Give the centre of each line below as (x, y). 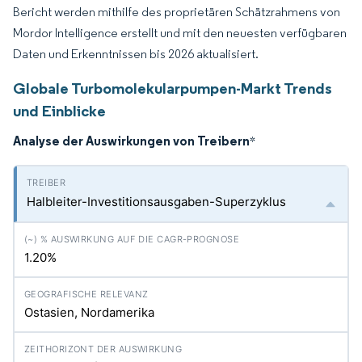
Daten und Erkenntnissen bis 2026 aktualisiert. (136, 54)
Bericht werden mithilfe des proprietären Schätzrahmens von (177, 12)
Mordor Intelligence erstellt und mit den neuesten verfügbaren (180, 33)
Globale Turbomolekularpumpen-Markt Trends (173, 88)
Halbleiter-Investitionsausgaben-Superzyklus (156, 202)
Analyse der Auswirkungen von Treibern (131, 141)
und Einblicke (59, 111)
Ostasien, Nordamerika (89, 312)
